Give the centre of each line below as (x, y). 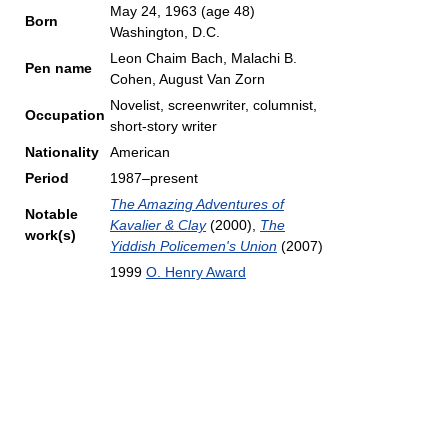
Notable (51, 214)
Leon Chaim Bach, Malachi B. (203, 58)
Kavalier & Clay (158, 225)
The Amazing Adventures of (197, 204)
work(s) (50, 235)
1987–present (154, 178)
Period (47, 178)
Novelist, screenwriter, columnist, (213, 105)
